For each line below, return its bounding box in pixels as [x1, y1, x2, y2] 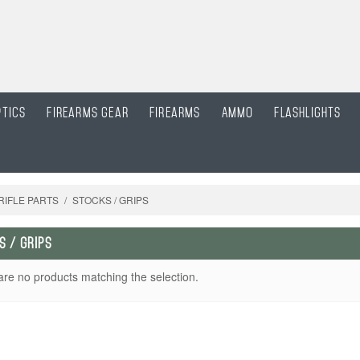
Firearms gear [47, 106, 129, 119]
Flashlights [274, 106, 342, 119]
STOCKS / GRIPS [72, 193, 149, 207]
